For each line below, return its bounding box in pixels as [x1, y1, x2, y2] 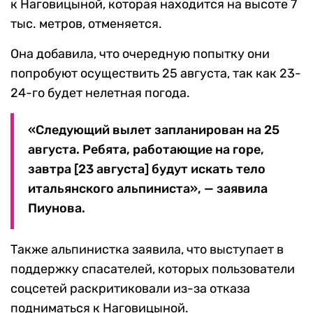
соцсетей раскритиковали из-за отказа [10, 281, 250, 297]
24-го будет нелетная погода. [10, 85, 190, 101]
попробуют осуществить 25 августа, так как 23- [10, 66, 301, 82]
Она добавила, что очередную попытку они [10, 46, 270, 62]
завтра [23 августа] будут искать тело [28, 161, 265, 177]
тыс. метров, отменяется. [10, 16, 162, 32]
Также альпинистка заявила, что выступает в [10, 242, 284, 258]
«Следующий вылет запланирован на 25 [28, 122, 279, 138]
